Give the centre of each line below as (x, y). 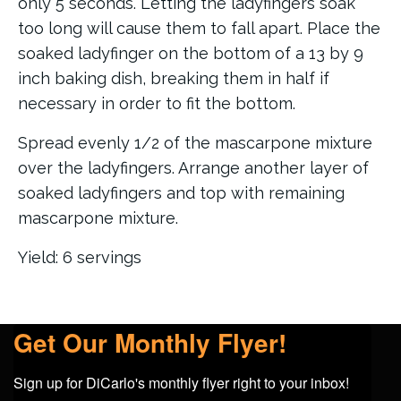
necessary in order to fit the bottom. (157, 104)
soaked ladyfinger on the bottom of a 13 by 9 (191, 54)
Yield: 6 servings (80, 258)
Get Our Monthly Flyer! (150, 343)
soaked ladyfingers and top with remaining (181, 193)
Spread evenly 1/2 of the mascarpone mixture (195, 143)
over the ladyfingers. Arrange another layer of (193, 168)
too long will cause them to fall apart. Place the (199, 29)
